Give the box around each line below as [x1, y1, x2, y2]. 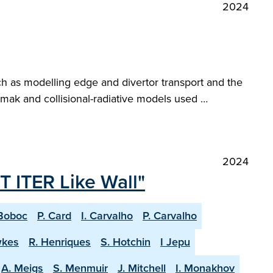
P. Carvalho [143, 208, 197, 224]
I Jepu [160, 234, 190, 250]
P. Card [37, 208, 71, 224]
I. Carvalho [81, 208, 133, 224]
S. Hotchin [101, 234, 151, 250]
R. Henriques [29, 234, 91, 250]
